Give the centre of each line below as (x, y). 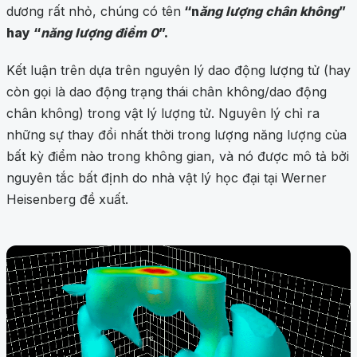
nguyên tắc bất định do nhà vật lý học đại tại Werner (167, 178)
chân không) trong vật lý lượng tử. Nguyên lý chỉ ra (163, 114)
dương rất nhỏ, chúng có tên (94, 12)
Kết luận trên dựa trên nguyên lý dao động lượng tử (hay (178, 71)
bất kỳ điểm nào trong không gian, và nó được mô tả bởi (178, 157)
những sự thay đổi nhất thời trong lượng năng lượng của (177, 135)
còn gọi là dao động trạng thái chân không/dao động (167, 92)
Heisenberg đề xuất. (67, 200)
